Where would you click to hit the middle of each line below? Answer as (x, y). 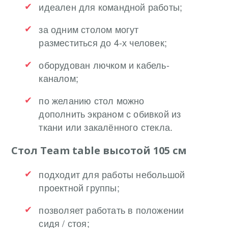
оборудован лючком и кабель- (104, 64)
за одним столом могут (89, 29)
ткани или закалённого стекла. (106, 126)
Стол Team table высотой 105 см (99, 150)
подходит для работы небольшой (112, 174)
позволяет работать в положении (111, 209)
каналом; (59, 78)
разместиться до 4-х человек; (103, 42)
